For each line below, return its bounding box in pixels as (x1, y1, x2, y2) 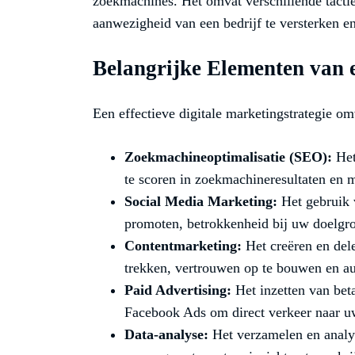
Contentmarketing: (124, 238, 242, 254)
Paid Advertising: (124, 282, 231, 299)
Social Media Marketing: (124, 193, 277, 210)
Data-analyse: (124, 326, 208, 343)
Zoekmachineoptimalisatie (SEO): (124, 149, 332, 166)
